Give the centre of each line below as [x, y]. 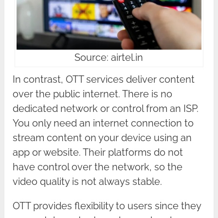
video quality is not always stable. [88, 181]
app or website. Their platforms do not [98, 152]
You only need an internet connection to [103, 123]
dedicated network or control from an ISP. [106, 108]
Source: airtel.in [109, 57]
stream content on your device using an [102, 137]
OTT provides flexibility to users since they [107, 206]
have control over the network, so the [98, 167]
